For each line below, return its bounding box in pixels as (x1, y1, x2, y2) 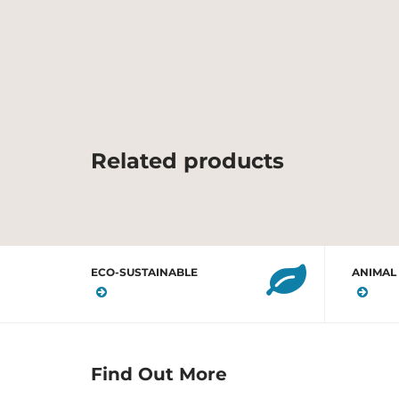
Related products (91, 148, 297, 174)
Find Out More (91, 363, 227, 385)
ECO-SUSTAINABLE (91, 265, 198, 279)
